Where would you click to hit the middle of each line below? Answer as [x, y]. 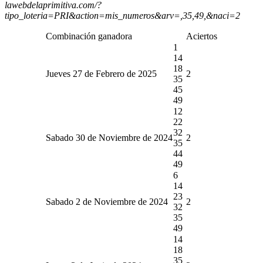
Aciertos [202, 36]
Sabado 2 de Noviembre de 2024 [107, 201]
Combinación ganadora [89, 36]
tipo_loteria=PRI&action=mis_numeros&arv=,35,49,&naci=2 [122, 15]
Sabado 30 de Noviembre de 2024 [109, 137]
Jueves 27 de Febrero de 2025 [101, 73]
